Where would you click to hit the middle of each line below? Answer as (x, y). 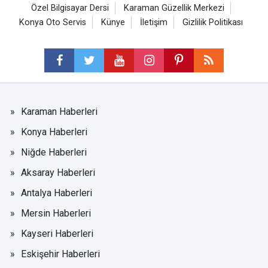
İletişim (154, 22)
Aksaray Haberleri (58, 172)
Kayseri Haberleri (57, 233)
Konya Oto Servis (53, 22)
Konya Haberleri (54, 132)
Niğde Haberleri (54, 152)
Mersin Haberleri (56, 213)
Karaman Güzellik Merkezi (174, 8)
